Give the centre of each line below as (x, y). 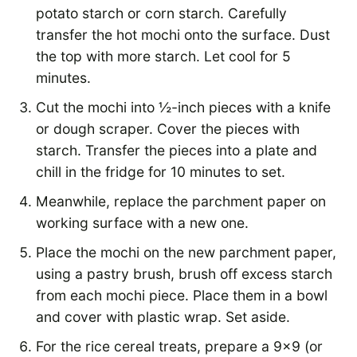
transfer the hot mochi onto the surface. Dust (183, 35)
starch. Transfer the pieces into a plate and (177, 151)
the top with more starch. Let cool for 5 (163, 57)
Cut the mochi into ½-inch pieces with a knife (183, 108)
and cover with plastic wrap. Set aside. (163, 317)
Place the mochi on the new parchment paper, (186, 253)
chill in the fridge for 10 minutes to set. (161, 172)
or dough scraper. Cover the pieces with (168, 129)
